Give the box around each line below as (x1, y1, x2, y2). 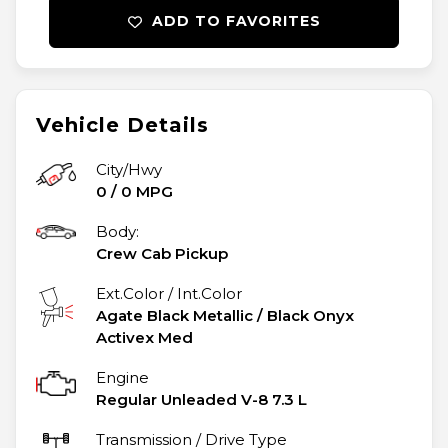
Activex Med (96, 328, 193, 348)
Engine (96, 368, 149, 388)
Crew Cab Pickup (96, 244, 228, 264)
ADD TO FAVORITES (151, 12, 321, 31)
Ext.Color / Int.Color (96, 284, 242, 304)
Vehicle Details (36, 113, 209, 138)
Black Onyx (267, 306, 354, 326)
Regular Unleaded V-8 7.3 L (96, 390, 307, 410)
